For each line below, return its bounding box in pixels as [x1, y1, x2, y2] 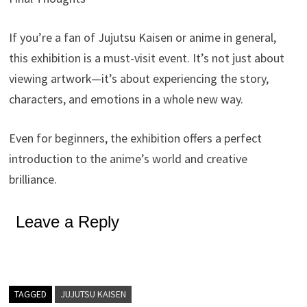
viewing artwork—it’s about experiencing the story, [9, 71, 269, 87]
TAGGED [14, 288, 47, 301]
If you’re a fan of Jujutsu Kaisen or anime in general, [9, 29, 277, 46]
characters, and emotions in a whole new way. [9, 91, 244, 108]
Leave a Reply [16, 212, 120, 232]
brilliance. [9, 171, 58, 188]
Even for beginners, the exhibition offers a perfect [9, 130, 262, 147]
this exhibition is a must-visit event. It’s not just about [9, 50, 285, 66]
